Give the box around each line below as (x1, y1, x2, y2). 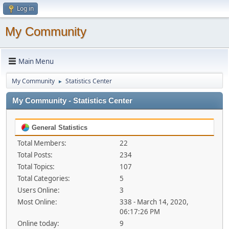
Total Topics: (17, 162, 55, 171)
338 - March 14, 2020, (119, 197, 189, 207)
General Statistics (30, 124, 87, 131)
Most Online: (17, 197, 57, 207)
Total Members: (17, 139, 66, 148)
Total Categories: (17, 174, 70, 183)
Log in (17, 4, 34, 13)
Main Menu (18, 56, 54, 66)
